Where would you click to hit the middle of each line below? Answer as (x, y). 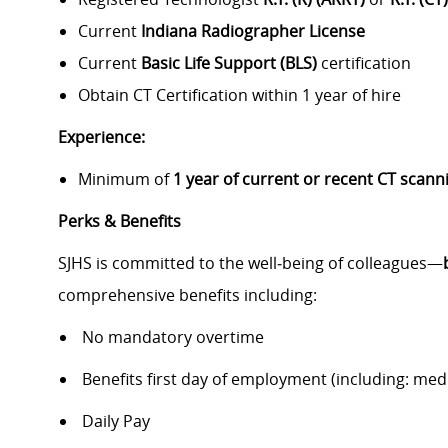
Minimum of (125, 179)
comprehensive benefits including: (187, 295)
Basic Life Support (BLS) (229, 63)
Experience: (101, 137)
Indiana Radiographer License (253, 31)
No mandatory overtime (171, 337)
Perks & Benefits (119, 221)
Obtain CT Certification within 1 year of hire (239, 95)
